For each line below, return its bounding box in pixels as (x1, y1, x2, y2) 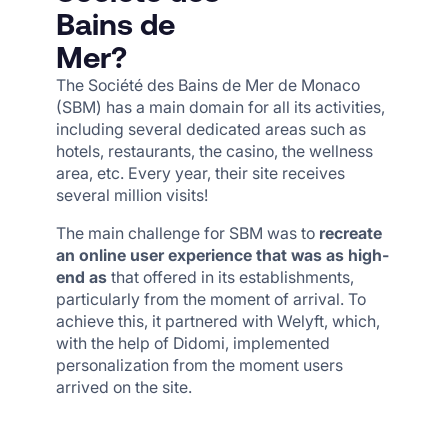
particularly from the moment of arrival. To (56, 289, 366, 309)
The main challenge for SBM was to (56, 223, 319, 243)
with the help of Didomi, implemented (56, 333, 330, 353)
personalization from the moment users (56, 355, 343, 375)
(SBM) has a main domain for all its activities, (56, 97, 385, 117)
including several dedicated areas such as (56, 119, 366, 139)
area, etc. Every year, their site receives (56, 163, 345, 183)
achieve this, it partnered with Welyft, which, (56, 311, 380, 331)
